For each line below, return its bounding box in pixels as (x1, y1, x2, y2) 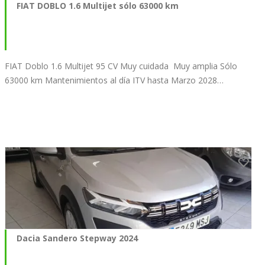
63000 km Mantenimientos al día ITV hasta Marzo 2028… (5, 74, 224, 86)
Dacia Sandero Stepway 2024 (17, 232, 138, 244)
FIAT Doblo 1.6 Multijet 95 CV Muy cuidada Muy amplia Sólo (5, 60, 237, 72)
